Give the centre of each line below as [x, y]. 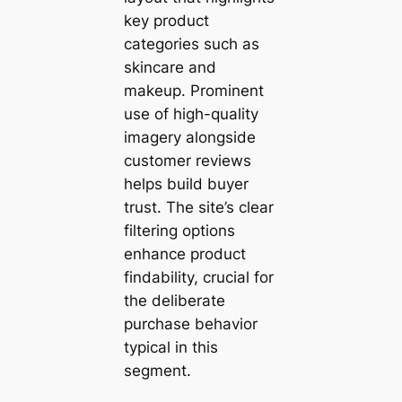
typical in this [170, 347]
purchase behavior [190, 323]
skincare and [170, 67]
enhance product [184, 253]
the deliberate [174, 300]
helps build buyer [186, 184]
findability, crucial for [198, 277]
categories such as [191, 44]
